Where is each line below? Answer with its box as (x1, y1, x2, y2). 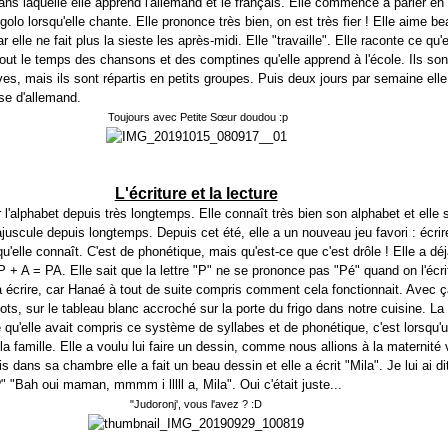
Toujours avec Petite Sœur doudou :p (108, 111, 289, 123)
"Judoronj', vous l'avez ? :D (130, 398, 263, 410)
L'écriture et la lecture (114, 185, 278, 202)
